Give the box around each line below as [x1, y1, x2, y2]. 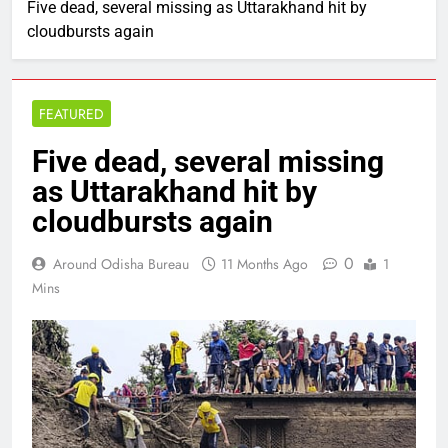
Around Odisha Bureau [53, 254, 189, 274]
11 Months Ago [221, 254, 308, 274]
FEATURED [39, 104, 104, 124]
